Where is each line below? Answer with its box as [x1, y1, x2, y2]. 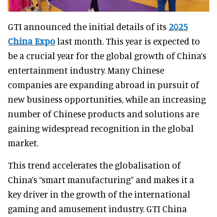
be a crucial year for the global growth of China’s [8, 49, 206, 61]
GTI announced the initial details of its [8, 20, 169, 32]
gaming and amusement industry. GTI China [8, 202, 187, 214]
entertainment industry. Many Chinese [8, 64, 164, 76]
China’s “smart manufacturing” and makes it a [8, 173, 194, 185]
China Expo [8, 35, 55, 46]
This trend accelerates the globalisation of [8, 159, 181, 170]
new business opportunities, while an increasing [8, 93, 206, 105]
